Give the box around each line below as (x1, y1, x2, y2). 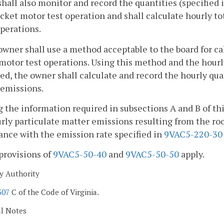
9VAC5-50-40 (53, 148, 106, 160)
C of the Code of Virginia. (9, 187, 99, 197)
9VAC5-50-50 (125, 148, 179, 160)
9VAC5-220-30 (164, 127, 222, 140)
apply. (179, 148, 204, 160)
